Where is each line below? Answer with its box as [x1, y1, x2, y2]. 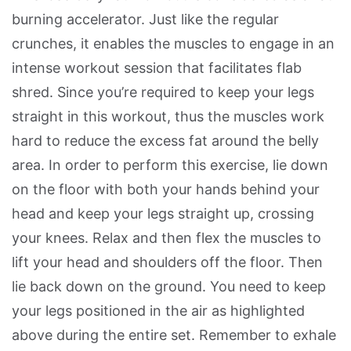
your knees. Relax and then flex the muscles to [12, 230, 321, 247]
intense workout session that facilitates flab [12, 60, 302, 77]
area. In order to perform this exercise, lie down [12, 157, 328, 174]
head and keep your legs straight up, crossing [12, 205, 314, 223]
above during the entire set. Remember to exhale [12, 327, 336, 344]
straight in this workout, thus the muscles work [12, 108, 324, 125]
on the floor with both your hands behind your [12, 181, 320, 198]
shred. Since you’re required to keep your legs [12, 84, 314, 101]
